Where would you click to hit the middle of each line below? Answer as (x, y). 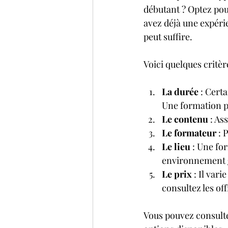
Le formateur (189, 133)
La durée (180, 92)
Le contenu (185, 119)
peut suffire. (168, 37)
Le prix (177, 174)
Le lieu (176, 147)
